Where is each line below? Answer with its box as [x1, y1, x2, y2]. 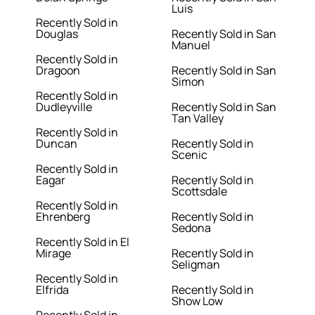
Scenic [172, 147, 207, 163]
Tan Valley [172, 110, 224, 127]
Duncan [36, 136, 78, 152]
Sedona [172, 220, 211, 236]
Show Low [172, 293, 223, 309]
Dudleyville [36, 99, 93, 115]
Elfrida [36, 282, 70, 298]
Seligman [172, 257, 220, 273]
